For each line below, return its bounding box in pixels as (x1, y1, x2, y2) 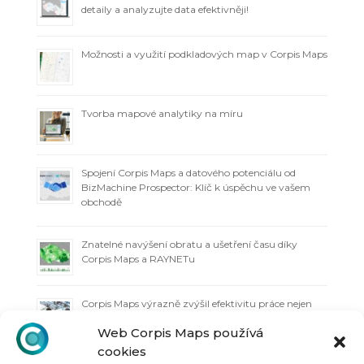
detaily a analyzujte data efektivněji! (80, 2, 249, 15)
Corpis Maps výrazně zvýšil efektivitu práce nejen (80, 297, 312, 310)
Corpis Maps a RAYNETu (80, 252, 195, 265)
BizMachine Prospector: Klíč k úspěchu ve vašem (80, 180, 310, 193)
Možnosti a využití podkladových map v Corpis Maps (80, 47, 327, 60)
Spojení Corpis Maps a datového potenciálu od (80, 166, 296, 179)
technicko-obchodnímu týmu (80, 311, 221, 324)
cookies (97, 343, 146, 359)
